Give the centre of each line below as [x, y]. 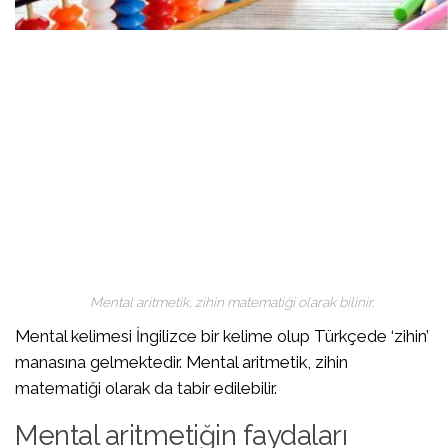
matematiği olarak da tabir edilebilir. [146, 388]
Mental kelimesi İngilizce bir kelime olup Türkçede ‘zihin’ [222, 336]
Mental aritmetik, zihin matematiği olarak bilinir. [231, 302]
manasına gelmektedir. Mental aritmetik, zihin [181, 362]
